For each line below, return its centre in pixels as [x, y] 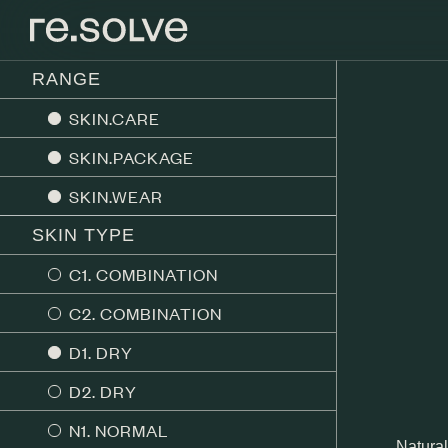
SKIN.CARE [114, 118]
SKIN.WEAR [116, 196]
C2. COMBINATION [145, 313]
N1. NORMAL [118, 430]
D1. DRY [101, 352]
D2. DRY [103, 391]
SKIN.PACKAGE [131, 157]
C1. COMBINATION [143, 274]
